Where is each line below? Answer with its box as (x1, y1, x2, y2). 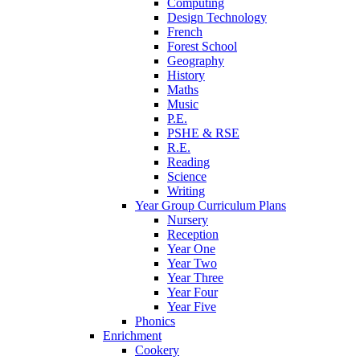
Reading (167, 154, 210, 169)
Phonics (135, 313, 175, 328)
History (167, 67, 205, 82)
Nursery (167, 212, 208, 227)
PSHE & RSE (167, 125, 239, 140)
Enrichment (103, 328, 162, 342)
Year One (167, 241, 215, 256)
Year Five (167, 299, 216, 313)
